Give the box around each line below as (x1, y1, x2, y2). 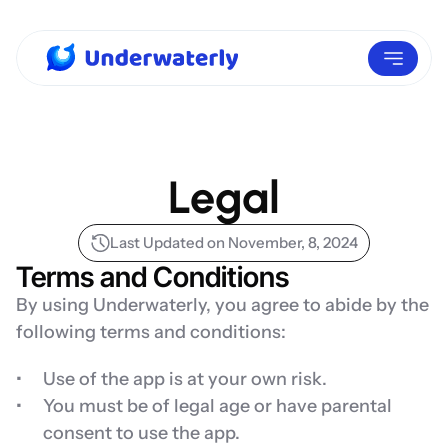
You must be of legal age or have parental (43, 395, 392, 417)
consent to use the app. (43, 422, 240, 444)
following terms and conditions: (16, 321, 286, 343)
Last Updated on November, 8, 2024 (110, 233, 358, 252)
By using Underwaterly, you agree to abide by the (16, 294, 429, 316)
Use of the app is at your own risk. (43, 368, 327, 390)
